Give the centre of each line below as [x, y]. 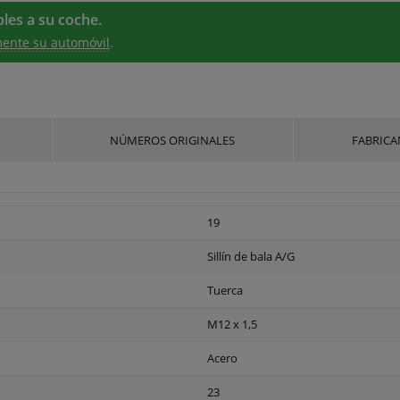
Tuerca [225, 291]
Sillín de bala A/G [251, 257]
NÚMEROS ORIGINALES [173, 141]
